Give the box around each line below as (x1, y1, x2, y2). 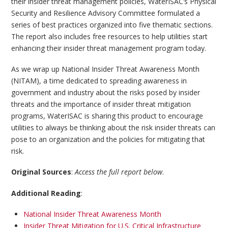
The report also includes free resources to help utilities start (11, 31, 208, 41)
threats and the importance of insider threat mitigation (11, 99, 191, 109)
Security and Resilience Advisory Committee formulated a (11, 8, 201, 18)
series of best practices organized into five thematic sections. (11, 19, 213, 30)
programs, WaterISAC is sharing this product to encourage (11, 111, 204, 121)
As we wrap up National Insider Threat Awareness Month (11, 64, 200, 74)
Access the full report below (75, 167, 163, 177)
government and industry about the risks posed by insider (11, 88, 201, 98)
